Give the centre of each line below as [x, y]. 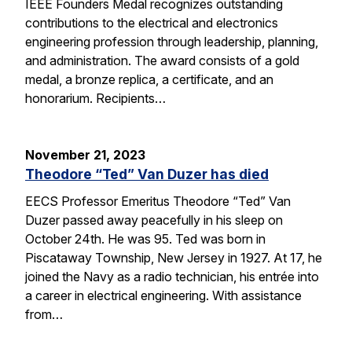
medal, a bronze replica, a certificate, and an [149, 79]
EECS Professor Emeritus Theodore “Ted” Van [158, 201]
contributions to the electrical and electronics [152, 22]
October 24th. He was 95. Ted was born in [145, 238]
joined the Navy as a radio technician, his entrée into [172, 276]
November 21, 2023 [85, 154]
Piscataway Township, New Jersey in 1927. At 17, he [174, 257]
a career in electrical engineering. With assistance [163, 295]
